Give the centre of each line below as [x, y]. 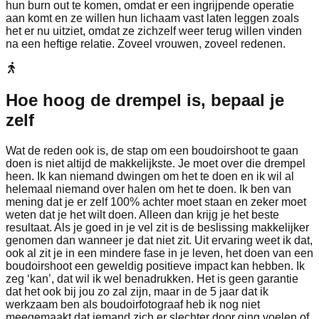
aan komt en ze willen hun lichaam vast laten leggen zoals [152, 19]
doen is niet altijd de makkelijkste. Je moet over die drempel [156, 164]
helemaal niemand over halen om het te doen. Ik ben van [148, 189]
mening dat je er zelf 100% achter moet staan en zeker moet [156, 202]
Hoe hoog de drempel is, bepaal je [145, 100]
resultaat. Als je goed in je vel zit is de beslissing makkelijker [157, 228]
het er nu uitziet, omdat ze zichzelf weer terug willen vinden [154, 31]
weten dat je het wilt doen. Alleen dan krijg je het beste [142, 215]
